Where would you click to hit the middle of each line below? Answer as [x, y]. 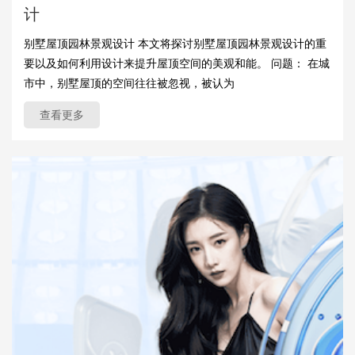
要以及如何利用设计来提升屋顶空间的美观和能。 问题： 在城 [177, 64]
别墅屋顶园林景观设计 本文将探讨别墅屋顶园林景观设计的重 [175, 44]
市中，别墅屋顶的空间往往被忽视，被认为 [129, 84]
